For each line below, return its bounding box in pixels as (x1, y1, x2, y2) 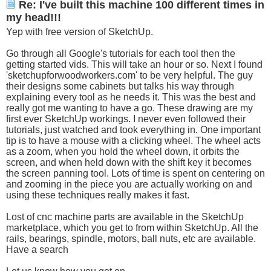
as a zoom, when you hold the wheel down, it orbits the (6, 146, 240, 157)
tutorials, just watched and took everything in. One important (6, 124, 261, 135)
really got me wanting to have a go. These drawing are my (6, 102, 253, 113)
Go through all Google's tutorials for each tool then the (6, 48, 235, 59)
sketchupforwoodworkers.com (8, 70, 135, 80)
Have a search (6, 244, 68, 255)
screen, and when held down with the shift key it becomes (6, 157, 252, 168)
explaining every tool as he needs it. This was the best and (6, 91, 256, 102)
